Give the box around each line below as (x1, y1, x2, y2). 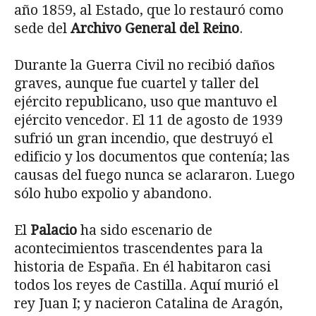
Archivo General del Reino (71, 20, 239, 37)
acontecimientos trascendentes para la (14, 241, 263, 257)
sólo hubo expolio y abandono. (14, 186, 212, 202)
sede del (14, 20, 71, 37)
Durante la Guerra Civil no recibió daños (14, 57, 275, 74)
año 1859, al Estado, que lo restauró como (14, 2, 284, 19)
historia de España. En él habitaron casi (14, 259, 271, 276)
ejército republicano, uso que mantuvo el (14, 94, 277, 111)
